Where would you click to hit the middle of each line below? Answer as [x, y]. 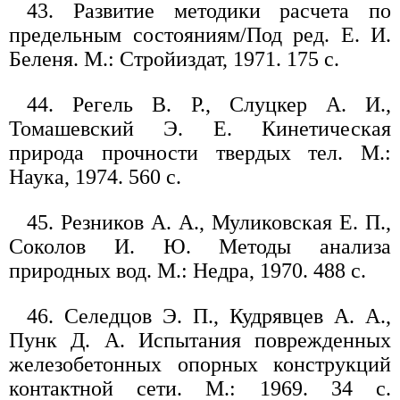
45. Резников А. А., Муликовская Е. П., [209, 223]
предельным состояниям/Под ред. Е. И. [200, 35]
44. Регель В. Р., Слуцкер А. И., [209, 105]
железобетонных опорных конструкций [200, 365]
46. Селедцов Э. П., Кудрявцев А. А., [209, 317]
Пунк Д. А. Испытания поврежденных [200, 341]
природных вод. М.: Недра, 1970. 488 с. [187, 271]
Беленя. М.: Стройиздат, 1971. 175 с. [174, 59]
